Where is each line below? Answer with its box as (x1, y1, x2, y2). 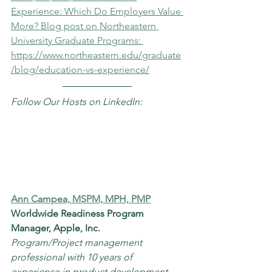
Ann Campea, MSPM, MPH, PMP (11, 193, 151, 205)
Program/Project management (11, 237, 144, 248)
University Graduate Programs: (11, 35, 143, 46)
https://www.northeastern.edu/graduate (11, 49, 181, 61)
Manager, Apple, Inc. (11, 222, 100, 234)
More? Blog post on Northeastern (11, 20, 158, 32)
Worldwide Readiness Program (11, 208, 146, 219)
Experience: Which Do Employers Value (11, 5, 183, 17)
